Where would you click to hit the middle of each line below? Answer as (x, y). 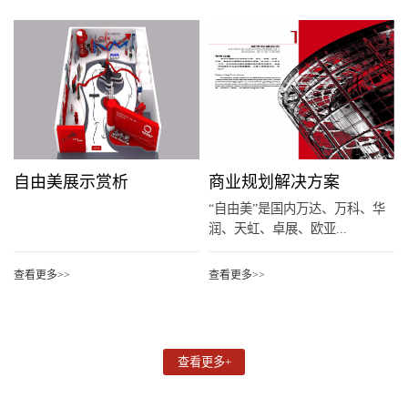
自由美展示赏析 (71, 182)
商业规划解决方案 (275, 182)
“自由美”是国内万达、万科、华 (297, 209)
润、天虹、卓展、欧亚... (278, 229)
